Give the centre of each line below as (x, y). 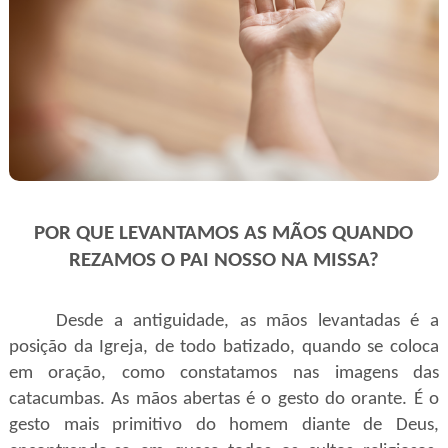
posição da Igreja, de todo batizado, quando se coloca (224, 347)
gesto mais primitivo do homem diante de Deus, (224, 425)
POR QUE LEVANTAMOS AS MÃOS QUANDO (224, 233)
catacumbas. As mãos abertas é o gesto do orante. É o (224, 399)
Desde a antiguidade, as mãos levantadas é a (248, 321)
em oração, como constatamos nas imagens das (224, 373)
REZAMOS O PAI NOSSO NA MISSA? (223, 260)
